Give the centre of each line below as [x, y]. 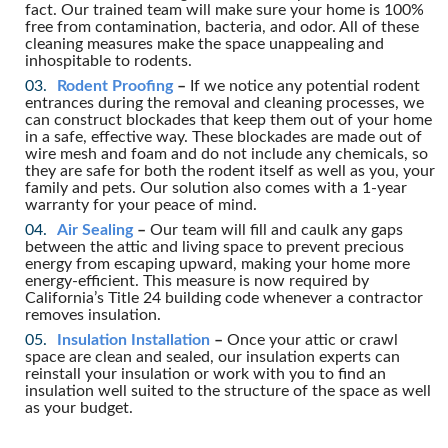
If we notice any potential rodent [303, 85]
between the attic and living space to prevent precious [214, 246]
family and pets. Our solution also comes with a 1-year [216, 187]
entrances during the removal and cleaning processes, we [224, 102]
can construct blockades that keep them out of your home [228, 119]
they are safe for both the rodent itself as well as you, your [230, 170]
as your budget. [79, 407]
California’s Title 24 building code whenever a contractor [224, 297]
